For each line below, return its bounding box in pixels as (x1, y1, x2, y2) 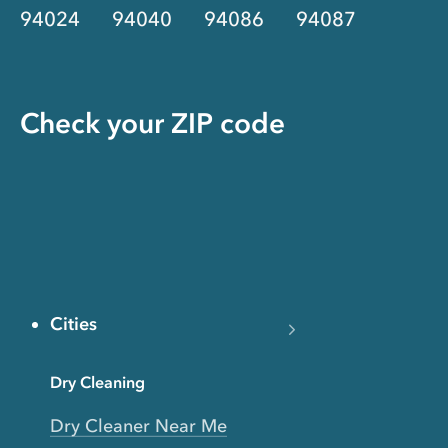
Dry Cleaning (50, 372, 145, 393)
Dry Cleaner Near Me (50, 415, 227, 438)
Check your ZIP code (20, 106, 285, 141)
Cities (50, 313, 97, 336)
